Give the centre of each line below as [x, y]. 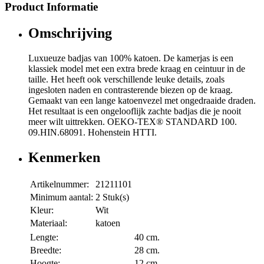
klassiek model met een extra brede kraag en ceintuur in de [137, 69]
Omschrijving [70, 33]
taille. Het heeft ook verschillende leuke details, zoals [126, 80]
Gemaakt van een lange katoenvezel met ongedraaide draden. [142, 101]
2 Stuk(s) [112, 197]
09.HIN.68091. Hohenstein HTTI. [93, 133]
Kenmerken [64, 157]
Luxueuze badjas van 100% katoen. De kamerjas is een [131, 58]
